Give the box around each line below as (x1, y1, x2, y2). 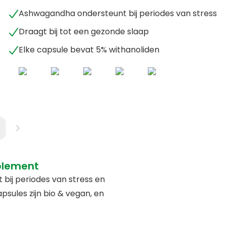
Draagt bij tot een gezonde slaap (19, 26, 149, 37)
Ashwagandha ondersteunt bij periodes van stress (19, 8, 217, 19)
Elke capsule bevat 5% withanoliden (19, 44, 160, 55)
